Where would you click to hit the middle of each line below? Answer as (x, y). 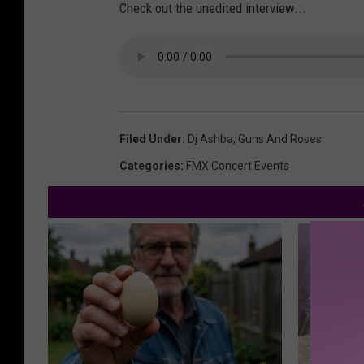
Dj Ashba (210, 139)
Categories (150, 166)
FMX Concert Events (238, 166)
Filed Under (151, 139)
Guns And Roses (280, 139)
